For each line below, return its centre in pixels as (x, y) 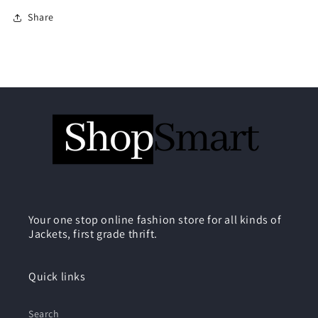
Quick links (57, 276)
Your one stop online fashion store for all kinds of (155, 219)
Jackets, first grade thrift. (93, 234)
